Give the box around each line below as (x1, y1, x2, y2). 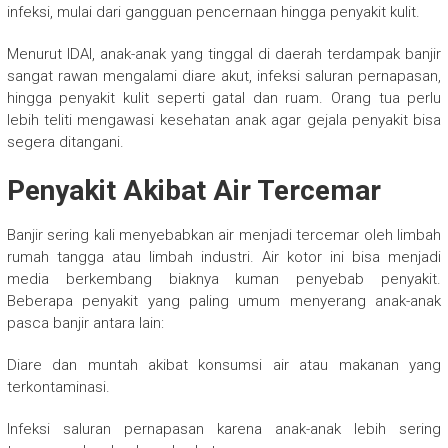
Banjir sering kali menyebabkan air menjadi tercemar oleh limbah (6, 226, 442, 245)
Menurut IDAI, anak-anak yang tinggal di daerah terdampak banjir (6, 45, 442, 64)
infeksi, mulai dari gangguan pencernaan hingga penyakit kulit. (6, 3, 420, 22)
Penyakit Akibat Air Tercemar (6, 174, 381, 208)
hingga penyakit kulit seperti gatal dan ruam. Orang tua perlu (6, 89, 442, 108)
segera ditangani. (6, 133, 124, 152)
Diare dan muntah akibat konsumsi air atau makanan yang (6, 356, 442, 375)
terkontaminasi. (6, 378, 110, 397)
